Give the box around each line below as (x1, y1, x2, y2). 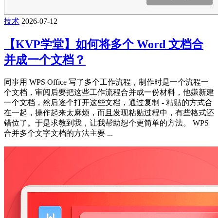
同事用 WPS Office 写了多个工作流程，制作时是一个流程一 (4, 77, 209, 86)
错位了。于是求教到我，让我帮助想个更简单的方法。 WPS (4, 118, 209, 127)
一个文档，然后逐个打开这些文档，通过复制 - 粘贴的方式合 (4, 98, 213, 107)
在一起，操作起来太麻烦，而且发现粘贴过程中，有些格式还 (4, 108, 214, 117)
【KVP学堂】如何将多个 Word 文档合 (4, 37, 203, 51)
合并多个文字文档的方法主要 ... (4, 128, 113, 137)
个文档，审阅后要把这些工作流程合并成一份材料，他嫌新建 (4, 88, 214, 96)
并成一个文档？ (4, 53, 86, 66)
